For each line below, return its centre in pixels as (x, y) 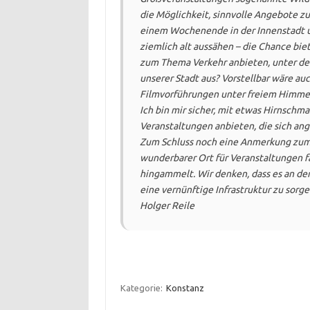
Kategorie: (142, 288)
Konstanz (185, 288)
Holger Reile (167, 206)
